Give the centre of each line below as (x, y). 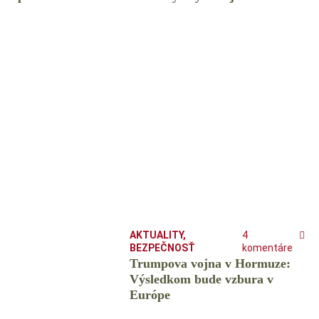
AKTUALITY (156, 235)
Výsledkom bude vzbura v (201, 279)
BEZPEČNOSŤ (162, 248)
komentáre (267, 248)
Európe (150, 295)
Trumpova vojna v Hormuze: (210, 264)
